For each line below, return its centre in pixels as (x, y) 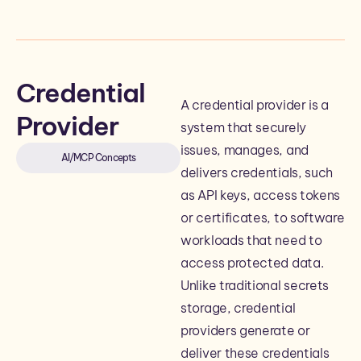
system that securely (243, 127)
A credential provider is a (255, 105)
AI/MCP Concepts (98, 158)
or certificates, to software (263, 218)
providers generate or (245, 330)
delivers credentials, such (257, 172)
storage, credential (238, 308)
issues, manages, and (245, 150)
